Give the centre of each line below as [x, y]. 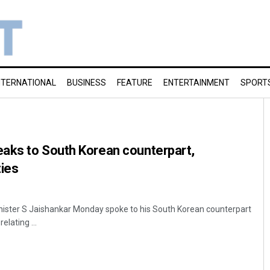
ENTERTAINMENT [196, 83]
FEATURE [135, 83]
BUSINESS [86, 83]
